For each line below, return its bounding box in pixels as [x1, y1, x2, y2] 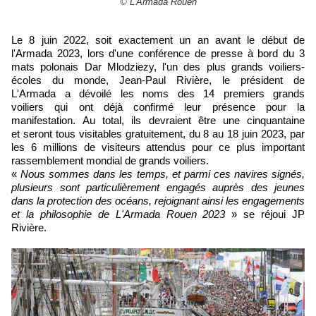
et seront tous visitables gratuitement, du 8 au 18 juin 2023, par [11, 127, 305, 140]
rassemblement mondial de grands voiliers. [11, 154, 212, 166]
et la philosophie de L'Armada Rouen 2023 [11, 207, 226, 220]
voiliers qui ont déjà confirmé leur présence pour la [11, 100, 305, 113]
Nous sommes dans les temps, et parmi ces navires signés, [20, 167, 305, 180]
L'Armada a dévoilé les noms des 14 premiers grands [11, 87, 305, 99]
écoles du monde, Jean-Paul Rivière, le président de [11, 73, 305, 86]
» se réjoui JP [225, 207, 305, 220]
